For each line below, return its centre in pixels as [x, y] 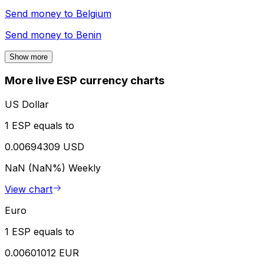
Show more [29, 57]
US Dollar [27, 105]
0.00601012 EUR [42, 253]
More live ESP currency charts [85, 81]
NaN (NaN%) [37, 168]
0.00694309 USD [44, 147]
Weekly [85, 168]
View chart [29, 189]
